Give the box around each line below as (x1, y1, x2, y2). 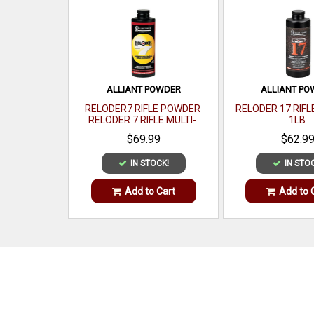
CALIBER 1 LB (112, 125, 172, 137)
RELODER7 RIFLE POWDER (84, 103, 200, 114)
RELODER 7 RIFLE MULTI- (88, 114, 197, 125)
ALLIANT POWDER (106, 84, 181, 95)
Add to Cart (124, 185, 175, 197)
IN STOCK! (130, 158, 169, 168)
